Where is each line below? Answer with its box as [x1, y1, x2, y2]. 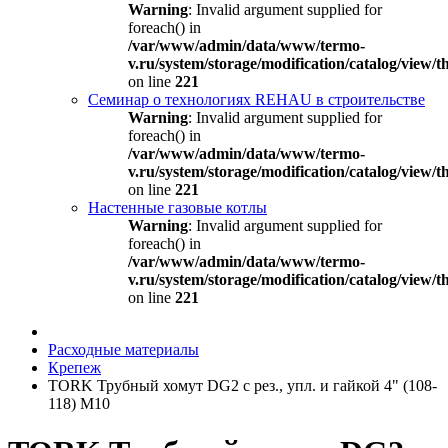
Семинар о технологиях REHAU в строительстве [88, 91, 425, 108]
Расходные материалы [48, 341, 199, 358]
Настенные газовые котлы [88, 199, 267, 216]
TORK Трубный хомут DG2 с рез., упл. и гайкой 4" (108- [48, 377, 437, 394]
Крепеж [48, 359, 101, 376]
